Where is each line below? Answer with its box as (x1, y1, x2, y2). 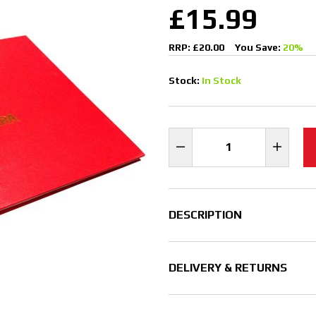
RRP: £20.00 (169, 42, 224, 54)
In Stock (202, 75, 241, 87)
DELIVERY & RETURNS (169, 261, 287, 275)
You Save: (235, 42, 283, 54)
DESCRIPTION (169, 208, 242, 222)
